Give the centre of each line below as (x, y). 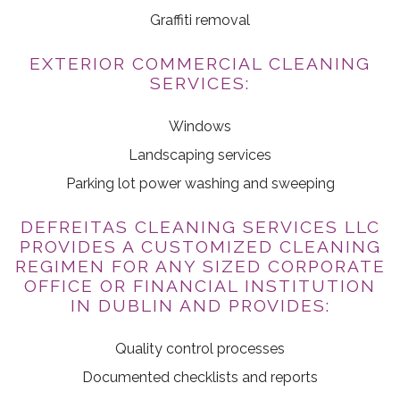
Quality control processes (200, 349)
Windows (200, 127)
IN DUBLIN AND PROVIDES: (200, 306)
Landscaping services (200, 155)
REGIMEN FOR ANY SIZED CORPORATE (200, 267)
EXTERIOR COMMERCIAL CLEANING (200, 64)
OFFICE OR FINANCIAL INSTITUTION (200, 286)
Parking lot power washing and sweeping (200, 184)
